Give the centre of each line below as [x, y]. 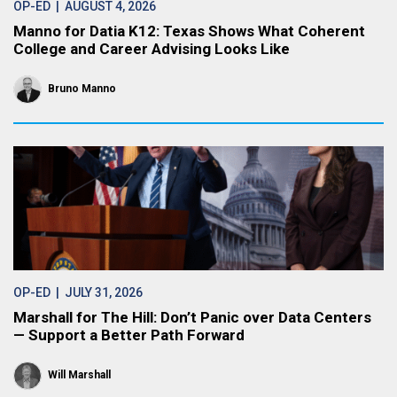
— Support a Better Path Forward [129, 335]
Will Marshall [79, 375]
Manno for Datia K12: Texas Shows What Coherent [189, 31]
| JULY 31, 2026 [97, 292]
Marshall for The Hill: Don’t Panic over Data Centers [192, 317]
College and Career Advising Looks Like [152, 49]
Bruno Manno [82, 89]
